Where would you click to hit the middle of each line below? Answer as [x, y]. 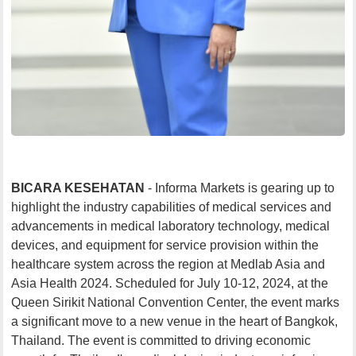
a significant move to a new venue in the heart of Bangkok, [175, 321]
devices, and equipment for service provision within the [165, 245]
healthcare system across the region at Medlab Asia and [168, 264]
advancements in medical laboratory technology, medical [171, 226]
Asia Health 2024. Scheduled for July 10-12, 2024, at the [170, 283]
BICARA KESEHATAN [80, 188]
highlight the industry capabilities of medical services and [172, 207]
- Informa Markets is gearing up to [242, 188]
